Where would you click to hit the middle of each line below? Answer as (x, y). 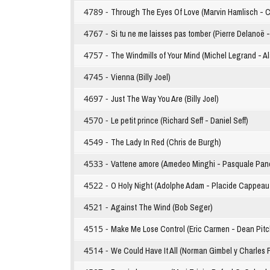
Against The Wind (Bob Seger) (162, 208)
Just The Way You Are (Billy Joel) (165, 99)
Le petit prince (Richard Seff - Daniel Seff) (180, 121)
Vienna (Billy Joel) (141, 77)
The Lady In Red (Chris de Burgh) (166, 143)
